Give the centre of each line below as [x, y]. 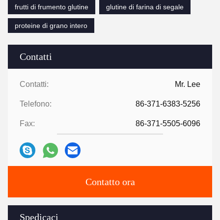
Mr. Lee [188, 84]
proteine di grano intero [51, 26]
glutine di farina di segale [145, 7]
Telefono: [36, 104]
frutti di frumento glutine [52, 7]
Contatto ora [110, 182]
